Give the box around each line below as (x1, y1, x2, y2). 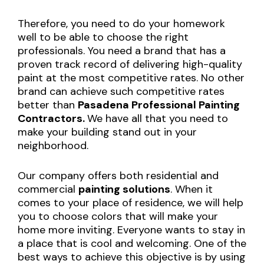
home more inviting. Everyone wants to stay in (18, 223, 245, 237)
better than (18, 98, 78, 113)
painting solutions (78, 182, 170, 197)
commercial (18, 182, 78, 197)
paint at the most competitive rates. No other (18, 71, 245, 85)
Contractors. (18, 111, 87, 126)
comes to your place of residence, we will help (18, 196, 243, 210)
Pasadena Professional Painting (78, 98, 240, 113)
